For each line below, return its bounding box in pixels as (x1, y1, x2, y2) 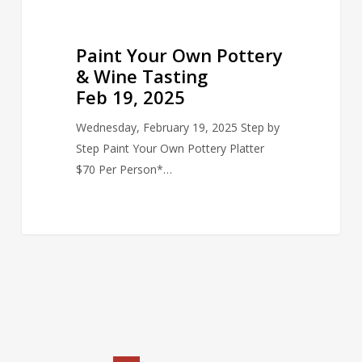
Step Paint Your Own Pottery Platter (75, 140, 264, 156)
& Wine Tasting (75, 63, 208, 88)
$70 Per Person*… (75, 161, 172, 177)
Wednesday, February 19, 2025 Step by (75, 119, 280, 135)
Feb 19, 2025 (75, 84, 185, 109)
